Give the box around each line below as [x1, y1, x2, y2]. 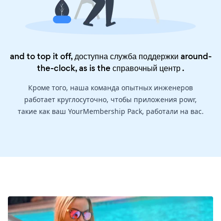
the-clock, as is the [37, 62, 112, 74]
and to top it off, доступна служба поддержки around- [9, 50, 212, 62]
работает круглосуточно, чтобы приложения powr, [24, 94, 197, 104]
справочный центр [112, 62, 181, 74]
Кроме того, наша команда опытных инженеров [28, 82, 193, 92]
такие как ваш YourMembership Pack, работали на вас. [17, 106, 204, 116]
